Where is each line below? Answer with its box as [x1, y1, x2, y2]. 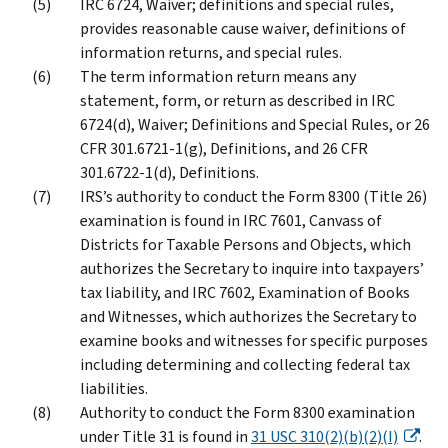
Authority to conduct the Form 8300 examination [80, 401, 415, 423]
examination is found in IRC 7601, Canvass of [80, 209, 382, 231]
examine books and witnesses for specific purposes [80, 329, 428, 351]
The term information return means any [80, 65, 356, 87]
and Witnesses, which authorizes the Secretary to [80, 305, 417, 327]
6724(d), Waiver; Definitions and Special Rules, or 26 [80, 113, 430, 135]
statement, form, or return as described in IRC [80, 89, 395, 111]
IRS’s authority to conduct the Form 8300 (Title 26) [80, 185, 427, 207]
